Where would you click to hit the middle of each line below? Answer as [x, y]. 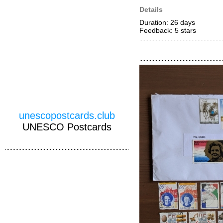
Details [151, 9]
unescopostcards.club [67, 115]
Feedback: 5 [160, 30]
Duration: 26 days [167, 22]
